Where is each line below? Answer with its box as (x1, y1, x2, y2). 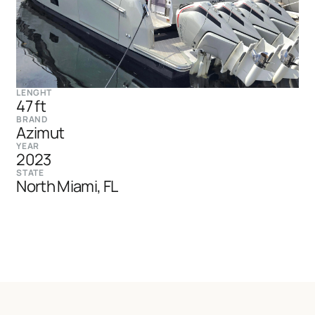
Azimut (16, 122, 65, 144)
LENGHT (16, 86, 52, 99)
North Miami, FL (16, 175, 118, 198)
